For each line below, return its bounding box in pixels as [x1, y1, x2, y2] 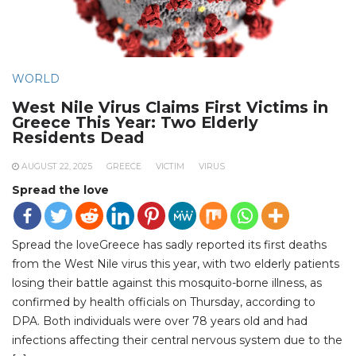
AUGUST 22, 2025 [21, 161, 92, 172]
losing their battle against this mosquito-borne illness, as [12, 276, 322, 291]
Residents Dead [12, 128, 145, 148]
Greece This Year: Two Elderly [12, 113, 258, 133]
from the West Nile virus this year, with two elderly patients [12, 257, 339, 272]
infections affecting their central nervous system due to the [12, 333, 342, 348]
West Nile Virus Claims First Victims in [12, 98, 328, 118]
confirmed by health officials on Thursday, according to [12, 295, 315, 310]
